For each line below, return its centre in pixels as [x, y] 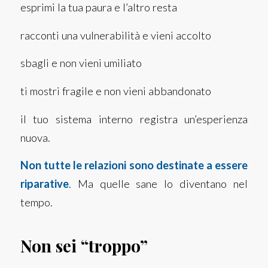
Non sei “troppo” [84, 246]
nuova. [35, 137]
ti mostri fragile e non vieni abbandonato [115, 91]
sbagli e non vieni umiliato [81, 63]
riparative [44, 184]
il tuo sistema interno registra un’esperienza [134, 119]
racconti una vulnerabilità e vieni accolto [115, 35]
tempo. [36, 202]
